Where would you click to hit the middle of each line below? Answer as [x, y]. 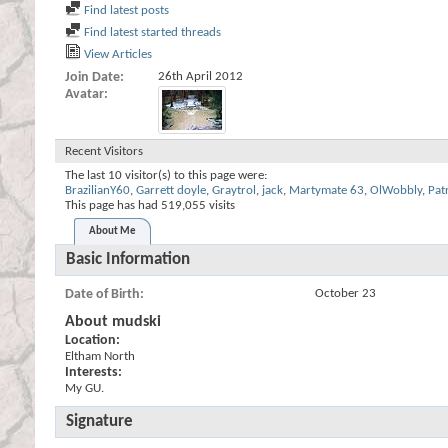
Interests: [93, 372]
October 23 [345, 293]
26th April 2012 [200, 76]
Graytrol [234, 190]
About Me [112, 231]
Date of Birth [102, 294]
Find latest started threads [151, 32]
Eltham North [100, 356]
